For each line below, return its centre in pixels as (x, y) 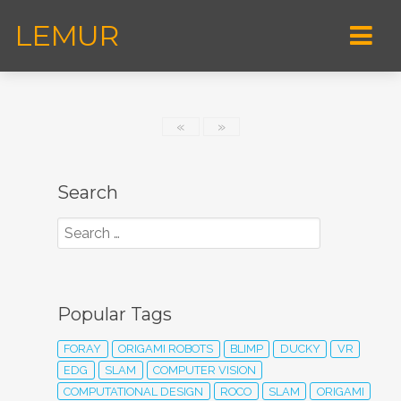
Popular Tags (115, 315)
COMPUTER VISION (204, 370)
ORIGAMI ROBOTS (166, 349)
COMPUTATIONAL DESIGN (134, 391)
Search (88, 192)
